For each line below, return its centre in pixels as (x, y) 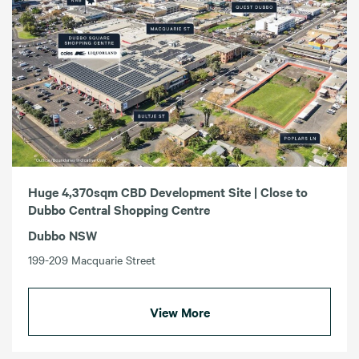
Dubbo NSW (63, 235)
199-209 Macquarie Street (92, 260)
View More (179, 312)
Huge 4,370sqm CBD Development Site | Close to (168, 192)
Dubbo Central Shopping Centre (119, 210)
